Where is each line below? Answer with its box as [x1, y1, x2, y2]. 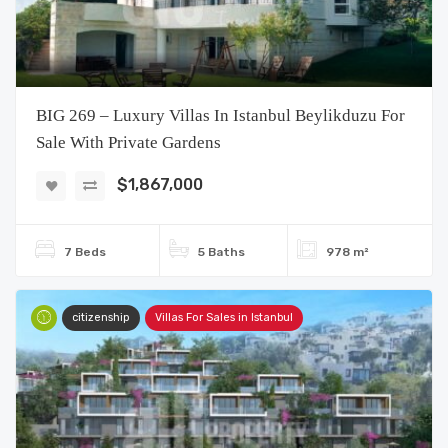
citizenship [72, 311, 130, 324]
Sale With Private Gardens [36, 133, 221, 152]
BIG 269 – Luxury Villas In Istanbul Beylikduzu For [36, 106, 405, 125]
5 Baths [197, 245, 245, 259]
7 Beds [64, 245, 106, 259]
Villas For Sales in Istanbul [155, 311, 293, 324]
